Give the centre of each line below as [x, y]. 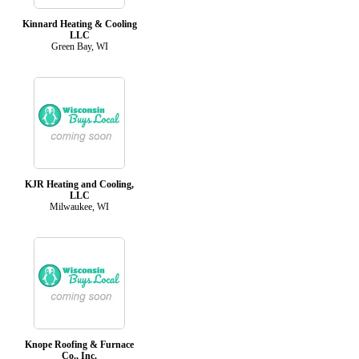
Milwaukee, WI [79, 206]
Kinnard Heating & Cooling [79, 24]
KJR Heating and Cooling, [79, 184]
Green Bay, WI [79, 46]
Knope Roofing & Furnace [79, 344]
